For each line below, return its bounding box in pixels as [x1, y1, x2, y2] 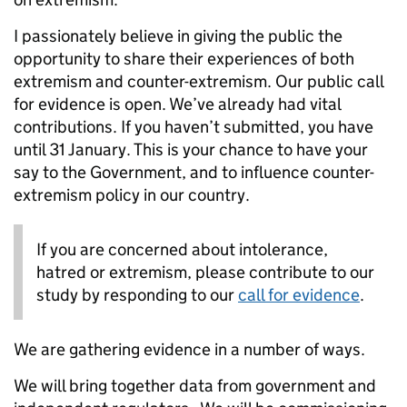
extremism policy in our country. [14, 184, 250, 206]
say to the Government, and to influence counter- [14, 162, 374, 184]
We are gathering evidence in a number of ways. [14, 339, 365, 361]
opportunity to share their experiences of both [14, 48, 354, 70]
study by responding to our [36, 284, 238, 306]
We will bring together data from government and [14, 375, 376, 397]
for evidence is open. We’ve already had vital [14, 94, 341, 115]
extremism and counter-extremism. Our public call [14, 71, 383, 93]
